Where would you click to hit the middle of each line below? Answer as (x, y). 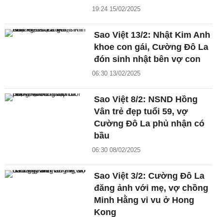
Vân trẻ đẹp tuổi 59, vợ (141, 112)
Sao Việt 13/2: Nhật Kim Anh (152, 35)
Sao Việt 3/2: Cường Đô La (149, 176)
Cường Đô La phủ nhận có (149, 124)
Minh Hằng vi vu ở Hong (144, 200)
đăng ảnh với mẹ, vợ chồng (151, 188)
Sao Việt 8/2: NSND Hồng (146, 100)
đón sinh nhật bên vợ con (147, 59)
